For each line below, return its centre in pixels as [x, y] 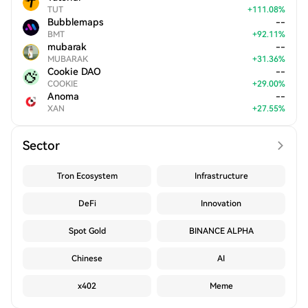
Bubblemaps [75, 22]
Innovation [221, 203]
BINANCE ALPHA [221, 231]
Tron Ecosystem [87, 176]
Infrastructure [221, 176]
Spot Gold [87, 231]
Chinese [87, 258]
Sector [41, 145]
